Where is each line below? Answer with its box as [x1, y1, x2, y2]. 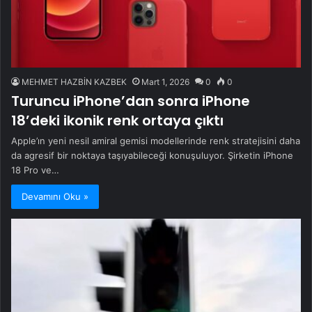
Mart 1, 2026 [141, 77, 189, 88]
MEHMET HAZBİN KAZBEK [22, 77, 127, 88]
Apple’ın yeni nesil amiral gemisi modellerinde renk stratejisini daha [11, 135, 300, 147]
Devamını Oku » [22, 191, 88, 203]
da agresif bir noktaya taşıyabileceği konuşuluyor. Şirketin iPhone [11, 150, 293, 162]
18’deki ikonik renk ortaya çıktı [11, 111, 224, 131]
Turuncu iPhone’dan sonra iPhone [11, 91, 250, 111]
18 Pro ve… [11, 164, 59, 176]
